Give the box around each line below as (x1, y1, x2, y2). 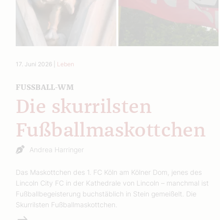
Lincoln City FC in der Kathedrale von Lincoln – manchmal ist (16, 178, 209, 187)
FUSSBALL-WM (16, 83, 66, 91)
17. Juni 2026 (16, 60, 52, 68)
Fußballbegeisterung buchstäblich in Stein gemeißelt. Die (16, 189, 196, 198)
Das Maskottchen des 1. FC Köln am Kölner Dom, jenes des (16, 167, 202, 176)
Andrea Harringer (29, 145, 84, 154)
